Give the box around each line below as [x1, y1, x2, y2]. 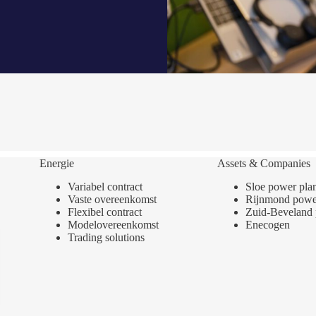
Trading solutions [67, 231, 145, 243]
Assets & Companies [217, 157, 310, 169]
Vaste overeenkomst [67, 193, 157, 205]
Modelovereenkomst [67, 218, 159, 231]
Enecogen [245, 218, 290, 231]
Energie [39, 157, 74, 169]
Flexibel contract [67, 205, 142, 218]
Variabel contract [67, 180, 142, 193]
